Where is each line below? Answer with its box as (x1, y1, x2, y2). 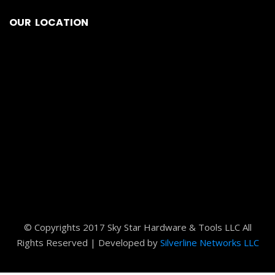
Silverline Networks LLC (160, 236, 259, 249)
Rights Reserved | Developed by (16, 236, 160, 249)
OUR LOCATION (9, 15, 88, 29)
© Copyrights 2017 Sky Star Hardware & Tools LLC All (23, 220, 252, 233)
